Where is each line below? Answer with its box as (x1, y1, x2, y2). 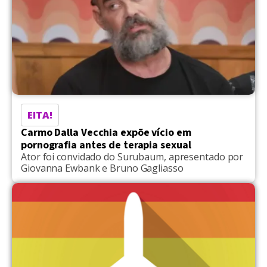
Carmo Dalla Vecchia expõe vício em (21, 125, 191, 140)
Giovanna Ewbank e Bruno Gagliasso (21, 161, 184, 175)
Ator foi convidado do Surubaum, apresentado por (21, 150, 244, 163)
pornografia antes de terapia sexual (21, 137, 191, 153)
